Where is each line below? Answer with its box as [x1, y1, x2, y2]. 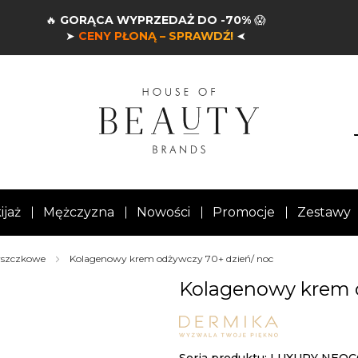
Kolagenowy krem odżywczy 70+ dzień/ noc [70, 253, 273, 265]
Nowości [136, 205, 190, 221]
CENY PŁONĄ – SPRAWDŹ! [78, 28, 233, 43]
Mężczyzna [42, 205, 114, 221]
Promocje [212, 205, 275, 221]
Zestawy [296, 205, 351, 221]
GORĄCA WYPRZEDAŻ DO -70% [59, 12, 251, 27]
